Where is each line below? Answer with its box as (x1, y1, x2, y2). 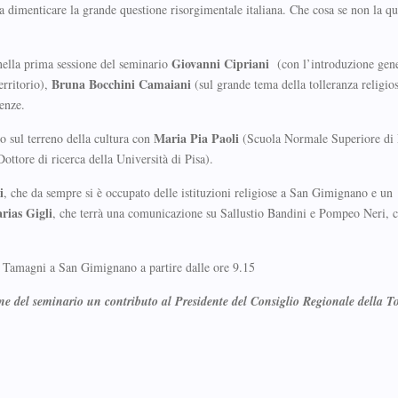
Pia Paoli (190, 129, 239, 147)
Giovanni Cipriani (171, 54, 269, 73)
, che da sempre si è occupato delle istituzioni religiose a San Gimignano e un (4, 184, 393, 201)
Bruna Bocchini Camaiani (52, 75, 195, 93)
